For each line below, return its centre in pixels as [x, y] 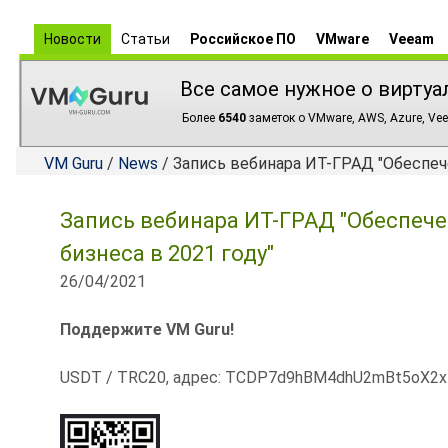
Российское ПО [243, 39]
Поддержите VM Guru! [147, 329]
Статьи [145, 39]
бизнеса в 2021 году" [167, 253]
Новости [72, 39]
